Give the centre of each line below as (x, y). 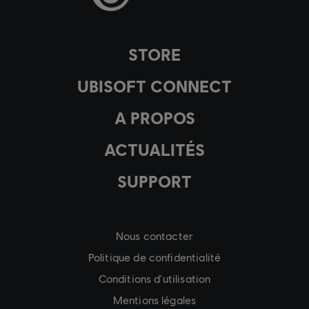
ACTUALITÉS (154, 149)
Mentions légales (154, 299)
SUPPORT (154, 181)
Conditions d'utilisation (154, 278)
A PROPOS (154, 117)
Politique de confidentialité (154, 257)
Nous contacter (154, 235)
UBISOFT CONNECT (154, 86)
